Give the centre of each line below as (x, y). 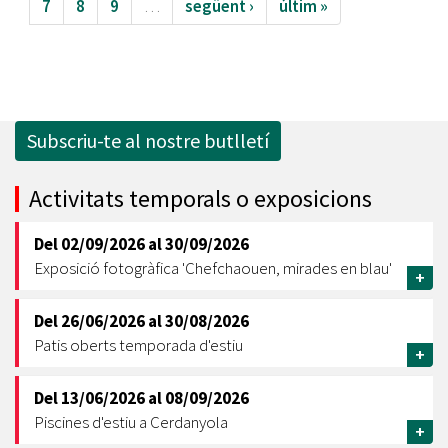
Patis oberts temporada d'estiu (138, 345)
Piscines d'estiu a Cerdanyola (131, 422)
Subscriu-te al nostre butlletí (148, 140)
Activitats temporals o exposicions (200, 198)
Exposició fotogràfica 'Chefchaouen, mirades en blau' (213, 268)
